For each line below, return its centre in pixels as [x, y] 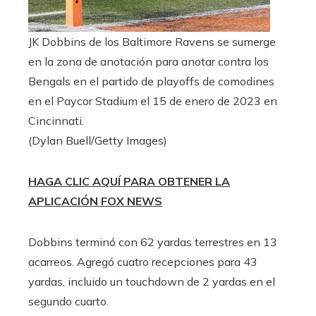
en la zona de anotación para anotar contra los [148, 61]
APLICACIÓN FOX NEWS [95, 201]
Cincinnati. [56, 120]
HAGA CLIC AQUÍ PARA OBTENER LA [129, 181]
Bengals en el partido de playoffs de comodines [151, 81]
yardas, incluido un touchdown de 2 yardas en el [152, 281]
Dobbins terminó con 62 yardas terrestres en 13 [153, 242]
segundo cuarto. [68, 301]
